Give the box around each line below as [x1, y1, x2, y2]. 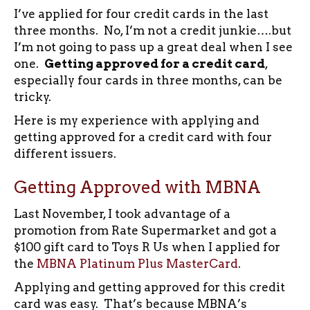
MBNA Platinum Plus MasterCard [37, 256, 238, 271]
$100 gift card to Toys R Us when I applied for [14, 239, 280, 254]
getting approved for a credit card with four [14, 129, 272, 144]
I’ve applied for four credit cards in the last [14, 6, 268, 21]
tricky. [14, 89, 51, 104]
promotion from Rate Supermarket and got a [14, 223, 277, 237]
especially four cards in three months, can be [14, 73, 282, 87]
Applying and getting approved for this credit [14, 280, 285, 294]
